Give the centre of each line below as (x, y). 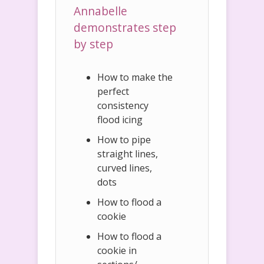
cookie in (117, 251)
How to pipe (124, 140)
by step (93, 44)
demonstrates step (125, 28)
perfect (113, 92)
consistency (123, 106)
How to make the (135, 77)
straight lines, (128, 154)
